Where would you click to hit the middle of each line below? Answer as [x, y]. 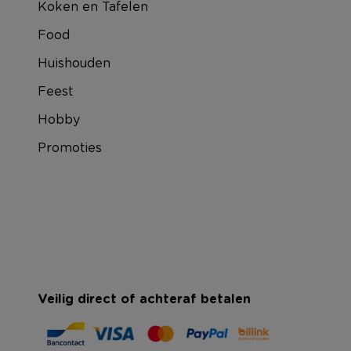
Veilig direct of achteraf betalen [144, 299]
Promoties [70, 147]
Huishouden [74, 63]
